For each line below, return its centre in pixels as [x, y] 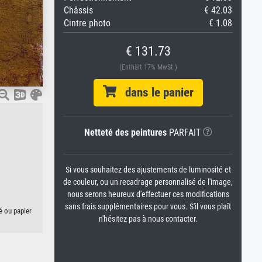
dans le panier [155, 92]
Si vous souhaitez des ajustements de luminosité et [148, 170]
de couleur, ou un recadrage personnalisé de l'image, [148, 182]
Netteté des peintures [125, 132]
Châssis [78, 10]
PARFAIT [183, 132]
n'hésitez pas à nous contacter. [148, 219]
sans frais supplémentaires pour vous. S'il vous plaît [148, 207]
